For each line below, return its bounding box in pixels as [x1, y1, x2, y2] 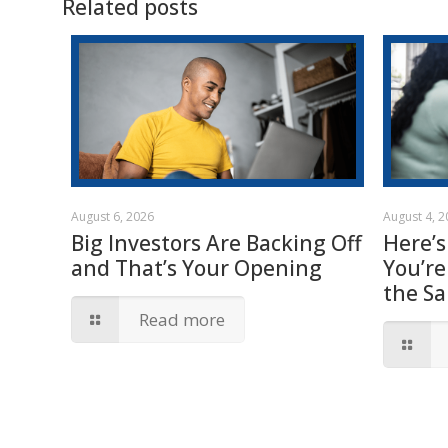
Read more [139, 308, 226, 332]
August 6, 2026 [71, 208, 155, 226]
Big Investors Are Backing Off [71, 229, 363, 258]
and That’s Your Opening [71, 254, 323, 283]
